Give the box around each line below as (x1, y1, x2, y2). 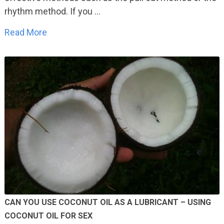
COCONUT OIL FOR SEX (4, 211, 92, 221)
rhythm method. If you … (4, 6, 100, 17)
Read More (4, 27, 47, 38)
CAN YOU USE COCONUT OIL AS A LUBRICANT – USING (4, 197, 211, 207)
